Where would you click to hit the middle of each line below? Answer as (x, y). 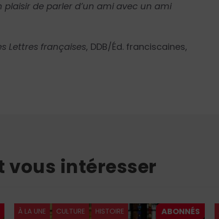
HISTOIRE (110, 211)
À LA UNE (32, 211)
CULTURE (71, 211)
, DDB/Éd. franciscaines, (137, 46)
